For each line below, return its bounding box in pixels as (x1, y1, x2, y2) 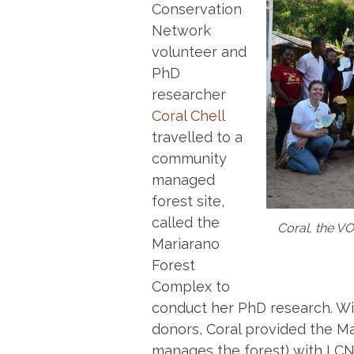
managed (152, 171, 215, 189)
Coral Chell (152, 107, 224, 125)
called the (152, 214, 220, 232)
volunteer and (152, 43, 247, 61)
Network (152, 22, 211, 40)
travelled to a (152, 129, 243, 146)
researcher (152, 86, 226, 104)
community (152, 150, 227, 168)
